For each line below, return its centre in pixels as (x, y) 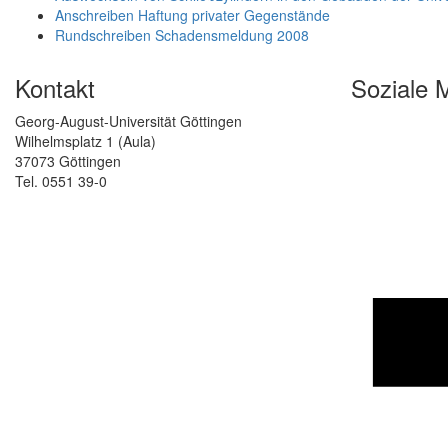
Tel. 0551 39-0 (61, 181)
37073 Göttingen (68, 161)
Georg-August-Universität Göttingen (128, 121)
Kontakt (55, 88)
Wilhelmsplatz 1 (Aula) (85, 141)
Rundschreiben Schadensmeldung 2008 (182, 35)
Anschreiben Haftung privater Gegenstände (192, 15)
